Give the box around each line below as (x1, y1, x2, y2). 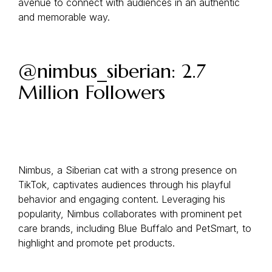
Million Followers (18, 80, 165, 104)
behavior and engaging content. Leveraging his (18, 193, 225, 205)
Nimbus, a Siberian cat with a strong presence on (18, 164, 237, 176)
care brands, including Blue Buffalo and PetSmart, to (18, 222, 251, 234)
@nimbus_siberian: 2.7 (18, 59, 205, 83)
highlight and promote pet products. (18, 237, 175, 249)
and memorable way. (18, 11, 110, 23)
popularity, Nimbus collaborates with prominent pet (18, 208, 242, 220)
